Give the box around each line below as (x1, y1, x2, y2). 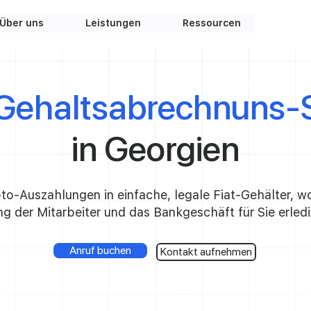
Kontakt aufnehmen (160, 245, 252, 258)
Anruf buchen (69, 244, 131, 257)
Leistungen (85, 17, 141, 28)
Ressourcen (183, 17, 241, 28)
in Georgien (72, 128, 239, 169)
